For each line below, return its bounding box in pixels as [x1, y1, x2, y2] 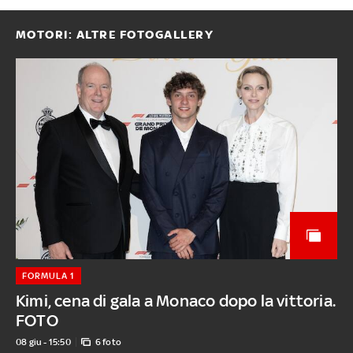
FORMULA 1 [21, 269, 75, 281]
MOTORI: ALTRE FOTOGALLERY [15, 27, 214, 42]
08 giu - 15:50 [15, 336, 71, 347]
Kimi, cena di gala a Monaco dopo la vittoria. [15, 290, 336, 310]
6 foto [95, 336, 121, 347]
